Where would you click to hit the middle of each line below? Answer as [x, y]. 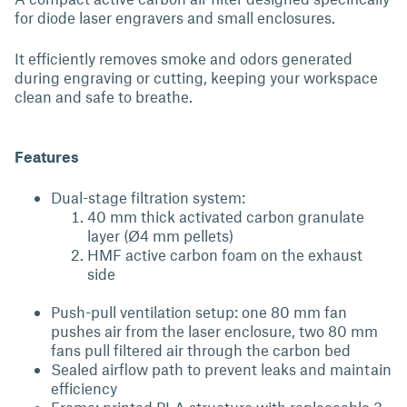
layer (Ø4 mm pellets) [160, 235]
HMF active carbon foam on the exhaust [225, 254]
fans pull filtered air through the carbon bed [201, 350]
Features [47, 156]
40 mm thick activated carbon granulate [226, 216]
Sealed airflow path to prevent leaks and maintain [221, 369]
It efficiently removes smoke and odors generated [184, 58]
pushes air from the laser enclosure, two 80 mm [214, 331]
